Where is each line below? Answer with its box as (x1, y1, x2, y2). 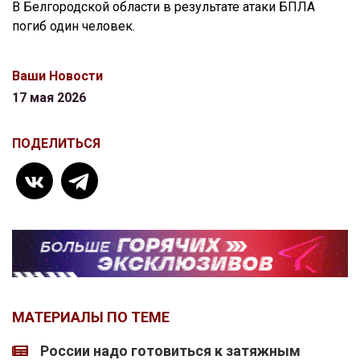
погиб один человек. (12, 18, 135, 34)
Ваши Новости (12, 68, 103, 84)
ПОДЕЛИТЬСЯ (12, 136, 100, 151)
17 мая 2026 (12, 90, 86, 105)
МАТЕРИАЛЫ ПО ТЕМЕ (12, 309, 170, 326)
